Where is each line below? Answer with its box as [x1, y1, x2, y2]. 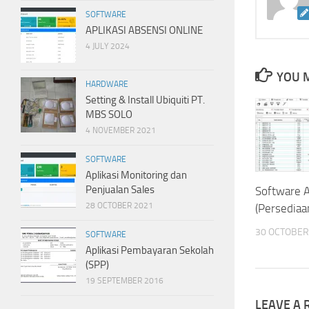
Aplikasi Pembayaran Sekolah [86, 243, 214, 257]
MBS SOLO [86, 108, 132, 121]
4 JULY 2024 [86, 41, 130, 51]
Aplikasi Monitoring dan [86, 168, 187, 181]
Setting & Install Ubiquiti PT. [86, 93, 205, 106]
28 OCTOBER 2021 [86, 200, 153, 210]
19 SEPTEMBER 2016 [86, 275, 163, 286]
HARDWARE [86, 79, 128, 89]
